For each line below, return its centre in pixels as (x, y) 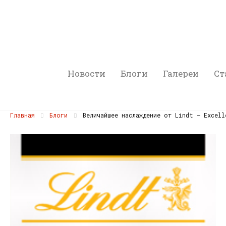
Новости (87, 73)
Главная (22, 115)
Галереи (181, 73)
